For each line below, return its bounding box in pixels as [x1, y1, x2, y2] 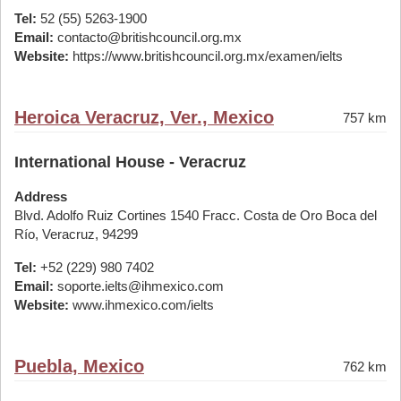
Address [14, 189, 67, 204]
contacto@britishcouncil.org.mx [54, 30, 242, 45]
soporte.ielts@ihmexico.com [54, 278, 224, 294]
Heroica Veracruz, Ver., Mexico [14, 107, 274, 127]
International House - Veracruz [14, 153, 246, 171]
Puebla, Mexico [14, 356, 144, 376]
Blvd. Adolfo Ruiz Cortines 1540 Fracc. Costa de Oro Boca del [14, 208, 377, 223]
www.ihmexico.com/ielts [69, 297, 214, 312]
